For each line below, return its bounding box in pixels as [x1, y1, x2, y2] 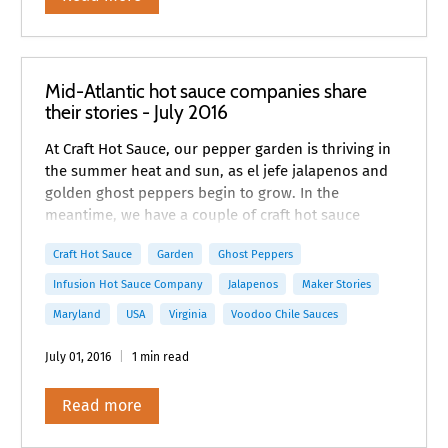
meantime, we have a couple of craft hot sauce [44, 205, 360, 224]
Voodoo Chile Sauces [231, 307, 339, 322]
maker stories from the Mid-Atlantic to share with [44, 227, 380, 246]
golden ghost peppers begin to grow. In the [44, 183, 339, 202]
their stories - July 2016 [44, 99, 228, 124]
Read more [61, 396, 142, 416]
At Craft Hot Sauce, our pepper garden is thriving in [44, 139, 391, 158]
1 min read [131, 349, 189, 364]
